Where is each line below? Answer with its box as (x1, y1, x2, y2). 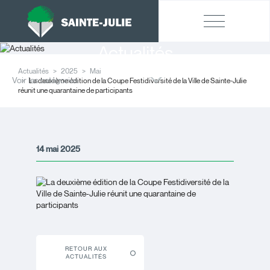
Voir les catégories (12, 75, 78, 86)
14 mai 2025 (36, 143, 80, 154)
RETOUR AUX (64, 245, 107, 253)
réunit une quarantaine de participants (18, 85, 133, 95)
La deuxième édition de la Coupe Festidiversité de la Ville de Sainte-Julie (28, 75, 246, 85)
